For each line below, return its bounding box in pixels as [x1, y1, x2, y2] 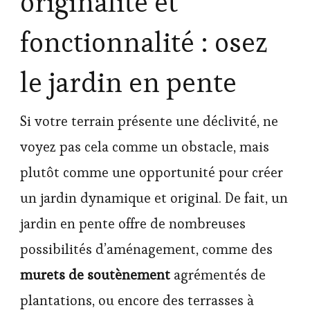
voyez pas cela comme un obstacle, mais [20, 138, 269, 156]
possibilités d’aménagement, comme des [20, 240, 273, 259]
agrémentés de [170, 266, 266, 284]
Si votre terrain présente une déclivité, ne [20, 112, 278, 131]
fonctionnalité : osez [20, 25, 268, 61]
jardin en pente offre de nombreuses [20, 215, 246, 233]
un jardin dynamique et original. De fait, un [20, 189, 288, 208]
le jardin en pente [20, 65, 237, 101]
